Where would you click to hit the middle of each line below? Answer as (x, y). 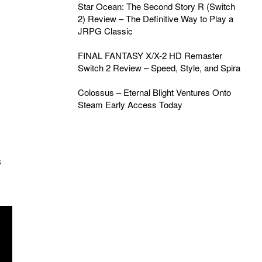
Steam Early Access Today (130, 104)
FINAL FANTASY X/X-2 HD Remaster (150, 55)
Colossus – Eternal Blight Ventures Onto (154, 92)
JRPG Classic (105, 31)
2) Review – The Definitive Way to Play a (155, 18)
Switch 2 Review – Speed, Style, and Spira (159, 68)
